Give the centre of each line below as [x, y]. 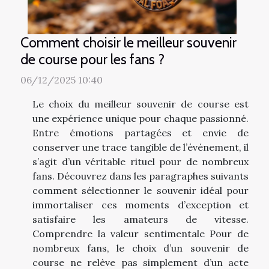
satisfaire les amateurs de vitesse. [141, 219]
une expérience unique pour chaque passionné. [141, 119]
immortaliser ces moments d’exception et [141, 205]
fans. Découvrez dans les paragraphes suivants [141, 176]
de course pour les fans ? [92, 59]
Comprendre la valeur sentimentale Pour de [141, 234]
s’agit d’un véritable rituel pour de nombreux [141, 162]
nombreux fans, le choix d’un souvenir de [141, 248]
